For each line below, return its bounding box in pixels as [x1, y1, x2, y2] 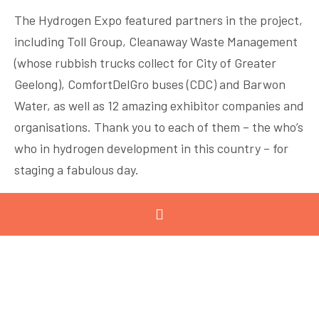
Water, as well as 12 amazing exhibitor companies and [14, 98, 304, 114]
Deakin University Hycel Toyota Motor [43, 260, 246, 276]
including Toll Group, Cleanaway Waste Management [14, 33, 298, 50]
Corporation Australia [43, 281, 160, 298]
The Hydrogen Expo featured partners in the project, [14, 12, 303, 28]
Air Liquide [43, 196, 102, 212]
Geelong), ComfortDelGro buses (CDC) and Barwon [14, 76, 286, 93]
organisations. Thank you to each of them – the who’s [14, 119, 303, 135]
